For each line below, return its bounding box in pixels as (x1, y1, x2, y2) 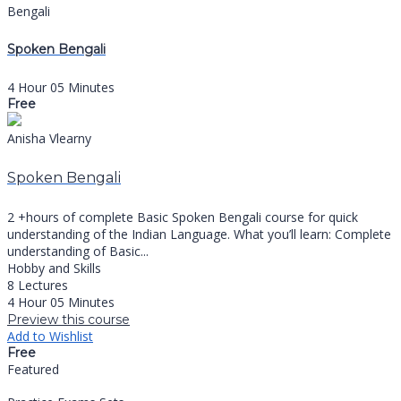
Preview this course (7, 311, 130, 328)
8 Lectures (7, 276, 68, 294)
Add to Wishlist (7, 327, 93, 345)
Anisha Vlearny (7, 130, 91, 148)
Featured (7, 360, 59, 378)
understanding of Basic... (7, 242, 149, 260)
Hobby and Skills (7, 259, 101, 277)
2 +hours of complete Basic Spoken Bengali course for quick (7, 208, 358, 226)
